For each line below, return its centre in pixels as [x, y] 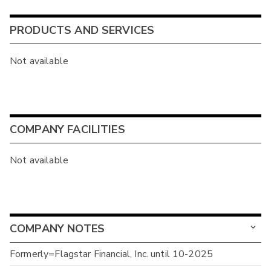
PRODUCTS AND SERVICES [82, 31]
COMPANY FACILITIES [67, 130]
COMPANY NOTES [57, 229]
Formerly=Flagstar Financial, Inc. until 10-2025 [112, 254]
